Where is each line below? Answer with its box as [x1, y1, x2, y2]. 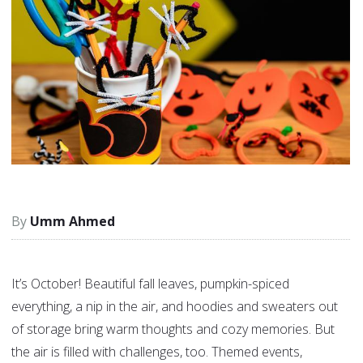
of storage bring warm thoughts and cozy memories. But [11, 320, 335, 339]
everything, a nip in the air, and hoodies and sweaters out [11, 297, 338, 316]
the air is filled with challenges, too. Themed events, [11, 343, 302, 361]
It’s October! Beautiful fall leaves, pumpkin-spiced [11, 275, 289, 293]
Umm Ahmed [30, 212, 115, 231]
